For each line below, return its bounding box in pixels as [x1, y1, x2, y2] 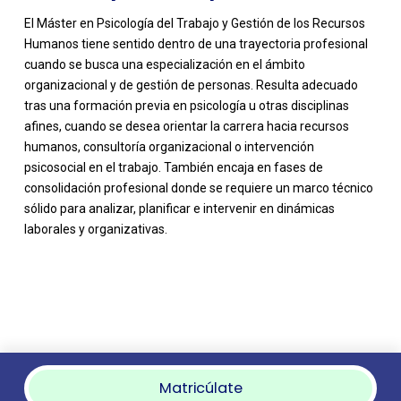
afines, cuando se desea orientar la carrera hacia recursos [23, 119, 349, 134]
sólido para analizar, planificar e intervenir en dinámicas [23, 201, 335, 217]
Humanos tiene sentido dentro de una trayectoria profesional [23, 37, 368, 52]
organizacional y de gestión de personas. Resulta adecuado [23, 78, 358, 93]
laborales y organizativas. [23, 222, 167, 237]
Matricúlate [158, 378, 243, 399]
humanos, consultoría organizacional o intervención [23, 140, 314, 155]
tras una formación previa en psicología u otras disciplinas [23, 98, 349, 114]
